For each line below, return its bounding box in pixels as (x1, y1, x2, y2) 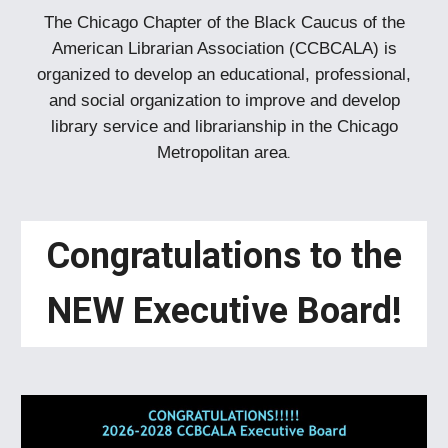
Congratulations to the (46, 235, 402, 277)
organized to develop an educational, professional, (37, 63, 411, 84)
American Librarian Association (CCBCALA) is (51, 37, 397, 58)
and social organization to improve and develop (48, 89, 400, 110)
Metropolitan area (157, 141, 287, 162)
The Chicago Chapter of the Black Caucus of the (43, 11, 405, 32)
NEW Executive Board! (46, 290, 402, 332)
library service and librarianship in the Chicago (50, 115, 398, 136)
